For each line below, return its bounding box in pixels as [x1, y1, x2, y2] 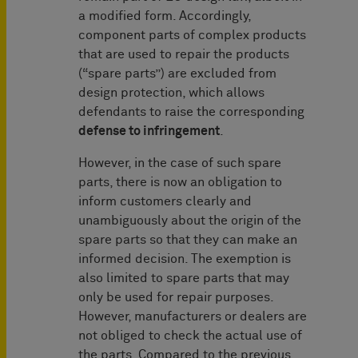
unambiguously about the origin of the [78, 214, 301, 228]
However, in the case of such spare [78, 157, 281, 170]
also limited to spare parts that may [78, 272, 289, 285]
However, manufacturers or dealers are [78, 310, 307, 324]
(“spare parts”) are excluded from [78, 67, 276, 81]
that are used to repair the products [78, 48, 289, 62]
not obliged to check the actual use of [78, 329, 302, 343]
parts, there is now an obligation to [78, 176, 282, 189]
